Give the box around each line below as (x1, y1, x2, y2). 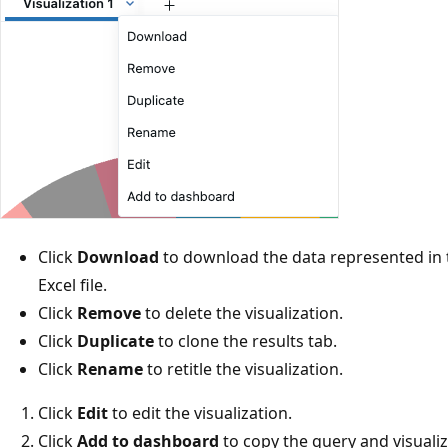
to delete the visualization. (141, 301, 343, 324)
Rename (77, 357, 143, 380)
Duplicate (77, 329, 154, 352)
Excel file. (38, 273, 107, 296)
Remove (77, 301, 141, 324)
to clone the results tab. (154, 329, 337, 352)
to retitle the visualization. (143, 357, 343, 380)
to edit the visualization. (108, 401, 292, 424)
